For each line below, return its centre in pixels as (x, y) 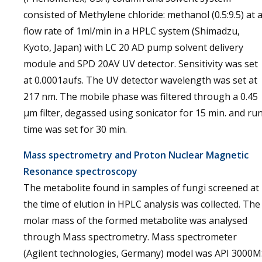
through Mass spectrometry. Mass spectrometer (130, 237)
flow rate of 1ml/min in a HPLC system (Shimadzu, (132, 31)
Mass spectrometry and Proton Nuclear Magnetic (136, 155)
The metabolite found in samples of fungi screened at (141, 188)
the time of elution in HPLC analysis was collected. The (142, 204)
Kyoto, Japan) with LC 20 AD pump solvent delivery (133, 47)
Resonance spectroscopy (80, 171)
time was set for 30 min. (75, 129)
